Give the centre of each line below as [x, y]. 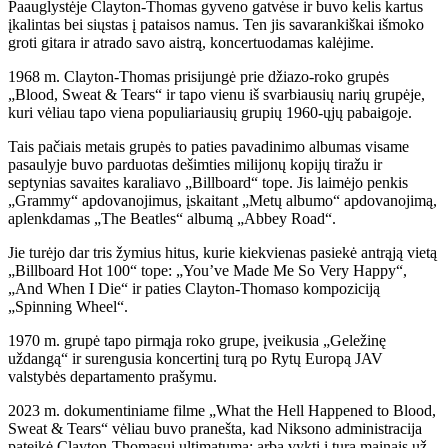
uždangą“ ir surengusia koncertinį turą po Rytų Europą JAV [195, 358]
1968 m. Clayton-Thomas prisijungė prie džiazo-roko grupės [198, 76]
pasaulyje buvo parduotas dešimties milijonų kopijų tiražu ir [195, 164]
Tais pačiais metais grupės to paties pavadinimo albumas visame [208, 146]
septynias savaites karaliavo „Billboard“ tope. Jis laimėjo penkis [208, 182]
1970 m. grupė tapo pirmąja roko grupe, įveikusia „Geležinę [197, 340]
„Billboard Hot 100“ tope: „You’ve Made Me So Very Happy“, [207, 270]
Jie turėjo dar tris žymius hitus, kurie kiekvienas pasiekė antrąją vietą [222, 252]
